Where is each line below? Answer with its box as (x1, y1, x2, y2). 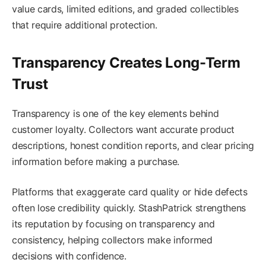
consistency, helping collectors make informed (12, 234, 213, 246)
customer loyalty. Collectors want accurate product (12, 123, 235, 136)
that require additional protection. (12, 18, 157, 31)
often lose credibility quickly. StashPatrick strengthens (12, 202, 246, 214)
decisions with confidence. (12, 250, 126, 262)
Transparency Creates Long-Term (12, 54, 240, 72)
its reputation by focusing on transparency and (12, 218, 215, 230)
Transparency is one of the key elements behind (12, 107, 219, 120)
